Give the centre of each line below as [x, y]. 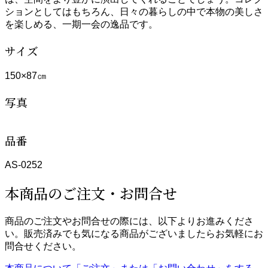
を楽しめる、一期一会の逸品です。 [81, 25]
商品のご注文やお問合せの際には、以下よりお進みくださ [129, 221]
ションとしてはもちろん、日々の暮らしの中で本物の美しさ [134, 12]
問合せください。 [43, 246]
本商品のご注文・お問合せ [91, 193]
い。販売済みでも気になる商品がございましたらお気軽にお [134, 233]
